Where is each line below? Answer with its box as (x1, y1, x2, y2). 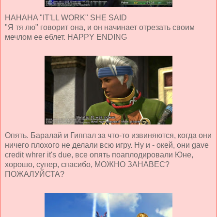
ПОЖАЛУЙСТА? (5, 170, 64, 178)
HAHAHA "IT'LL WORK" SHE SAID (5, 13, 127, 22)
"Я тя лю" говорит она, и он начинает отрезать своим (5, 23, 195, 31)
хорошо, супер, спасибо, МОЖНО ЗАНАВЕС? (5, 160, 170, 169)
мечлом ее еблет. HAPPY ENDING (5, 32, 127, 41)
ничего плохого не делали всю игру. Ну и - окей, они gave (5, 140, 209, 149)
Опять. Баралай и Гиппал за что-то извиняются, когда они (5, 131, 212, 139)
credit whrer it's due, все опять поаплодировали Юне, (5, 150, 193, 159)
